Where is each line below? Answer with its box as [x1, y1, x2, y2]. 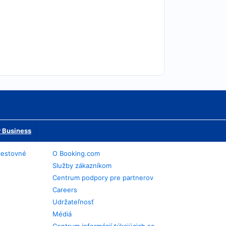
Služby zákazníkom [52, 161, 112, 169]
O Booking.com [52, 149, 100, 157]
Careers [52, 186, 78, 194]
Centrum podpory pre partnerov [52, 174, 154, 182]
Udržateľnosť [52, 198, 94, 206]
